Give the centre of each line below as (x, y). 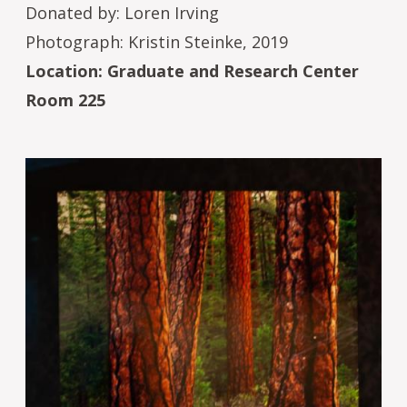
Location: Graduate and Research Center (192, 70)
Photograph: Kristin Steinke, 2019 (157, 41)
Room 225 (65, 99)
